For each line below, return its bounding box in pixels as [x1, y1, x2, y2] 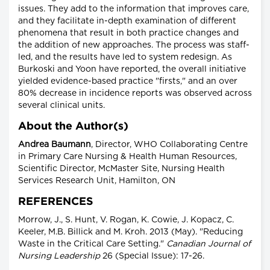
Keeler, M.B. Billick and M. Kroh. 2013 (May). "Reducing [18, 228, 243, 237]
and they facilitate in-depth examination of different [18, 17, 236, 26]
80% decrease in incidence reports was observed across [18, 89, 252, 98]
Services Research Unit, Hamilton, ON [18, 177, 175, 186]
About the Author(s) [18, 122, 128, 132]
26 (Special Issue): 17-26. [100, 252, 204, 261]
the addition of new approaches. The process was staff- [18, 41, 250, 50]
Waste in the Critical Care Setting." [18, 240, 166, 249]
